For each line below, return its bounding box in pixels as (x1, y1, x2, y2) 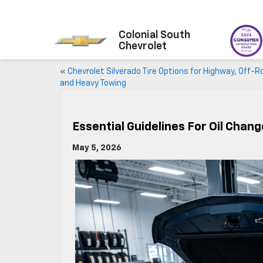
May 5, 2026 (72, 144, 122, 152)
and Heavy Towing (60, 79, 126, 87)
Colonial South (119, 29, 190, 41)
